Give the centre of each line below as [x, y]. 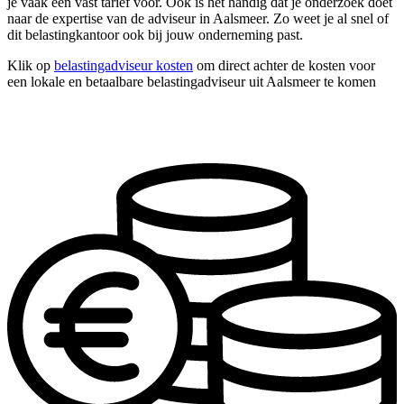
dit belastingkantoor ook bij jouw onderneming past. [155, 35]
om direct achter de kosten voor [284, 66]
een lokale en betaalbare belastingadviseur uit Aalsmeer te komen [192, 82]
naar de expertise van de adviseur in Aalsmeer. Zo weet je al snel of [198, 19]
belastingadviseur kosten [124, 66]
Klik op [31, 66]
